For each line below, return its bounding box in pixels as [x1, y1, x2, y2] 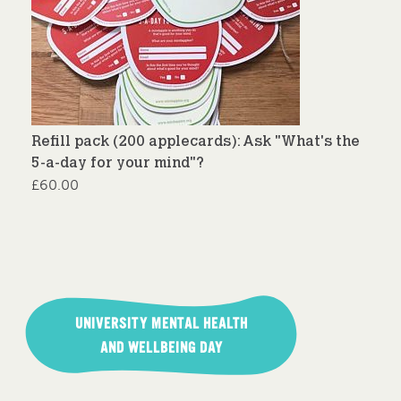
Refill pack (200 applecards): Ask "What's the [31, 134, 360, 149]
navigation [17, 311, 128, 334]
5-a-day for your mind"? [31, 156, 204, 171]
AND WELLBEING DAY [99, 338, 223, 358]
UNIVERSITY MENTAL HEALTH [74, 314, 248, 334]
